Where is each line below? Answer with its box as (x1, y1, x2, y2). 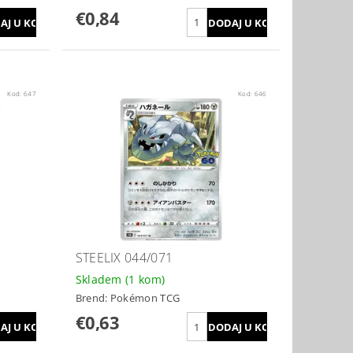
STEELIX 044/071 (75, 248, 173, 266)
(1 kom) (125, 271, 165, 287)
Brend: (75, 291, 110, 306)
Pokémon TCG (110, 291, 180, 306)
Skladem (75, 271, 126, 287)
